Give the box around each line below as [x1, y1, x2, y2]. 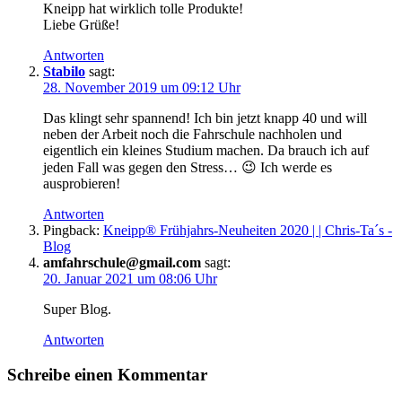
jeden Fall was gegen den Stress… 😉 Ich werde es [43, 159, 332, 175]
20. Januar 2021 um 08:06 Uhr [43, 270, 217, 286]
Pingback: [43, 222, 103, 238]
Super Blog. [43, 301, 111, 317]
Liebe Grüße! [43, 16, 119, 32]
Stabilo [43, 63, 85, 79]
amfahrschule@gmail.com [43, 254, 201, 270]
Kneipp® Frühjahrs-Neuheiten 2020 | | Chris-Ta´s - [103, 222, 392, 238]
